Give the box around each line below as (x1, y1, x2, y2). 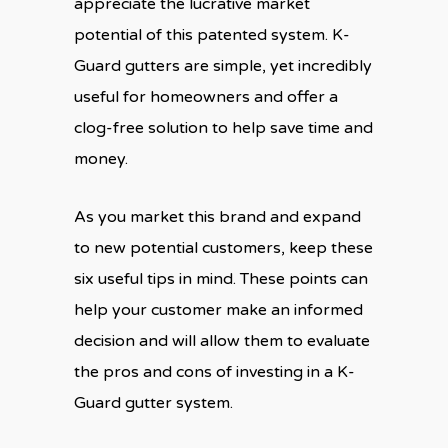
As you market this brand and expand (74, 207, 361, 227)
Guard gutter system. (74, 393, 233, 413)
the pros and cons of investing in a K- (74, 362, 355, 382)
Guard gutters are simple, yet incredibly (74, 56, 372, 76)
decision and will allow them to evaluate (74, 331, 370, 351)
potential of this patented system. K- (74, 25, 350, 45)
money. (74, 149, 128, 169)
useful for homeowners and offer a (74, 87, 338, 107)
